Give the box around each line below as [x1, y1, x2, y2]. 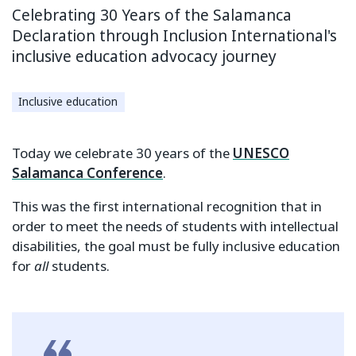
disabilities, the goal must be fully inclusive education [12, 236, 340, 257]
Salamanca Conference [12, 163, 163, 184]
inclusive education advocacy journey [12, 46, 277, 68]
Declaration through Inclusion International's [12, 25, 337, 47]
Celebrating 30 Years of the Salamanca [12, 5, 292, 26]
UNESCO [233, 143, 289, 164]
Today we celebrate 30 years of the [12, 143, 233, 164]
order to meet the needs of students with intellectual [12, 216, 339, 237]
